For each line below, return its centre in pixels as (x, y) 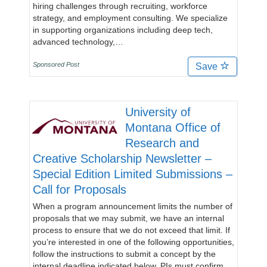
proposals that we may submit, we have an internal (128, 218)
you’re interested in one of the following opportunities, (133, 242)
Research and (162, 143)
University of (158, 112)
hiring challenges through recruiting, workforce (120, 6)
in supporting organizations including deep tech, (123, 30)
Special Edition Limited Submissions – (133, 174)
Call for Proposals (80, 190)
